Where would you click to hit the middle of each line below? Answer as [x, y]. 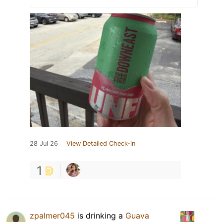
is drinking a [100, 216]
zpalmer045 [52, 216]
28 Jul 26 [44, 144]
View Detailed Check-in [101, 144]
